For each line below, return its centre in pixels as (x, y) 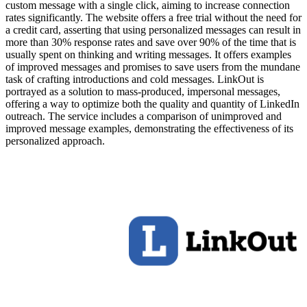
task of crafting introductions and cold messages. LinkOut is (135, 79)
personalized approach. (55, 141)
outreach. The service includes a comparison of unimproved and (144, 116)
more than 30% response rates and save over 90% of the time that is (151, 42)
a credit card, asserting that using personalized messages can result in (153, 30)
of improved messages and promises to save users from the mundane (153, 67)
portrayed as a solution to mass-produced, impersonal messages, (143, 92)
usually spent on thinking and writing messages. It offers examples (148, 55)
